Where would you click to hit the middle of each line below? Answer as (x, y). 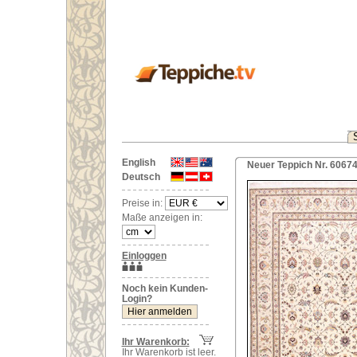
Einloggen (144, 256)
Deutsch (141, 177)
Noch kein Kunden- (165, 288)
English (138, 163)
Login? (137, 299)
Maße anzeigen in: (162, 218)
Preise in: (143, 203)
